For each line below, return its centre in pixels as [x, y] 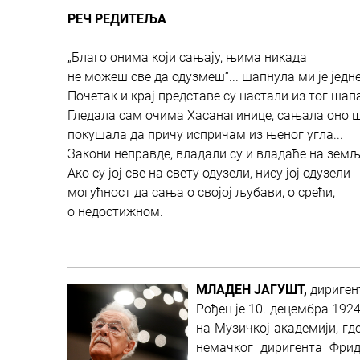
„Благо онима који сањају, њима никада [187, 57]
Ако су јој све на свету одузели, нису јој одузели [209, 173]
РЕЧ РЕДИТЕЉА [117, 19]
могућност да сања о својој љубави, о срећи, [201, 192]
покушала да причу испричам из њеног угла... [205, 135]
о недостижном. [115, 212]
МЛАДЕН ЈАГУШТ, [253, 290]
